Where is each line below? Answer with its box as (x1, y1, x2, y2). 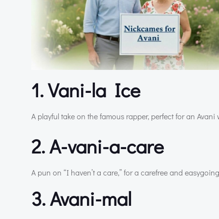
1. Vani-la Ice (31, 76, 140, 103)
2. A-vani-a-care (31, 132, 164, 159)
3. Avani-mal (31, 185, 131, 211)
